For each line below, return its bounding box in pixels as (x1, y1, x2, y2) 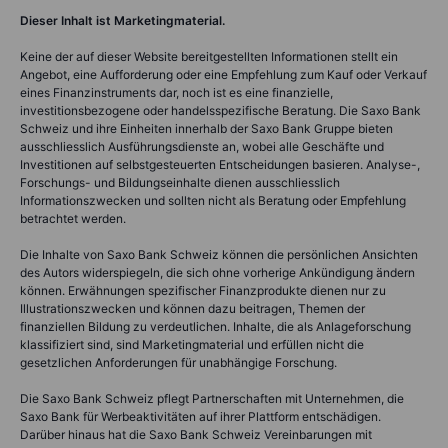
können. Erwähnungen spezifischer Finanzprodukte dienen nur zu (20, 282, 386, 298)
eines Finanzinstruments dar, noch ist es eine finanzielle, (20, 84, 333, 100)
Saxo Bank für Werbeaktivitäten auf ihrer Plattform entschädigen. (20, 408, 381, 424)
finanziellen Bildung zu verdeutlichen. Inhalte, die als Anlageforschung (20, 318, 411, 334)
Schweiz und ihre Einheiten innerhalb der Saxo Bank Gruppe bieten (20, 120, 393, 136)
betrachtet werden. (20, 210, 126, 226)
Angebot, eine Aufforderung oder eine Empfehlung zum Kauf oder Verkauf (20, 66, 427, 82)
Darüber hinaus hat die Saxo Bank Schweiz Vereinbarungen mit (20, 426, 372, 442)
